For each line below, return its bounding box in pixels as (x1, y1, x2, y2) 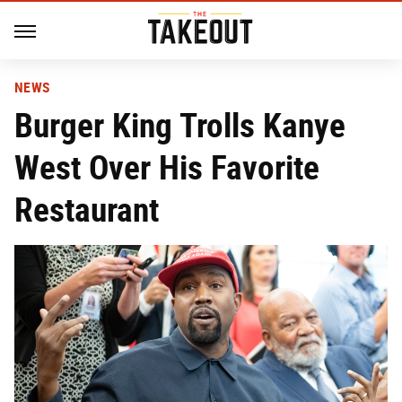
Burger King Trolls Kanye (14, 105, 345, 145)
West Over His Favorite (14, 147, 319, 188)
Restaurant (14, 189, 159, 230)
